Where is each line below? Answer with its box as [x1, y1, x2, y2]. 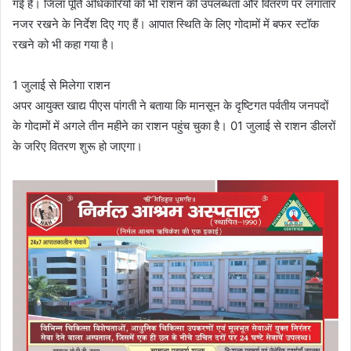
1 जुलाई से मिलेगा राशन [13, 78, 110, 93]
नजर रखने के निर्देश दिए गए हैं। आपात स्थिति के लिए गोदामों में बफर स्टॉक [13, 16, 319, 32]
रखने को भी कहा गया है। [13, 37, 115, 52]
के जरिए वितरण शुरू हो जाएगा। [13, 139, 143, 154]
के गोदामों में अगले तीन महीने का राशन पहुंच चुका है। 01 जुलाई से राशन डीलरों [13, 118, 335, 134]
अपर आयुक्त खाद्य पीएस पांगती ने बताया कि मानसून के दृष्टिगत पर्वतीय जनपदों [13, 98, 328, 114]
